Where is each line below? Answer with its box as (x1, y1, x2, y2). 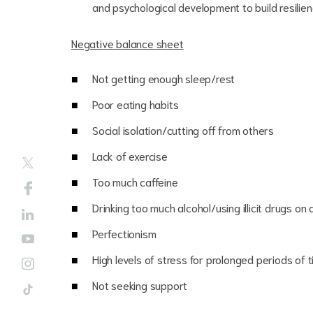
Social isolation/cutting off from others (92, 122, 274, 137)
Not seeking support (92, 277, 188, 292)
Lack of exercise (92, 148, 168, 163)
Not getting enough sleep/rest (92, 71, 235, 85)
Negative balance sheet (71, 36, 184, 50)
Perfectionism (92, 226, 156, 240)
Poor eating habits (92, 96, 179, 111)
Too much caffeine (92, 174, 178, 189)
